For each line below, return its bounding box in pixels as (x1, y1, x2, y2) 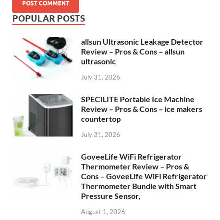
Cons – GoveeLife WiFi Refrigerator (81, 171, 207, 181)
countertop (81, 114, 121, 124)
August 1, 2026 (81, 207, 125, 216)
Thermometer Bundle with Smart (81, 181, 196, 191)
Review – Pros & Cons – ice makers (81, 104, 202, 114)
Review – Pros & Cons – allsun (81, 47, 185, 56)
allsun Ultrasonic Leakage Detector (81, 37, 203, 47)
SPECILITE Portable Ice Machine (81, 94, 194, 104)
